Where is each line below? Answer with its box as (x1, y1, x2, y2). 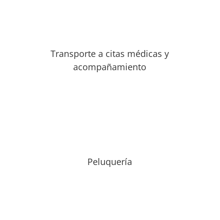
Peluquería (87, 156, 133, 167)
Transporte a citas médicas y (51, 48, 169, 59)
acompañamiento (73, 61, 147, 73)
